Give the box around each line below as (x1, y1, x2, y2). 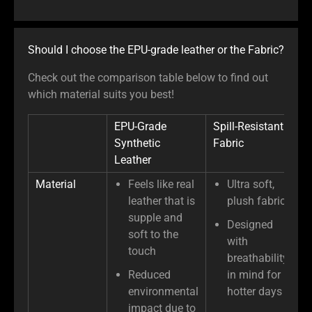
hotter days (227, 284, 282, 298)
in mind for (227, 267, 281, 281)
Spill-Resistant (213, 119, 283, 133)
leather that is (128, 194, 195, 208)
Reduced (128, 267, 171, 281)
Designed (227, 217, 273, 231)
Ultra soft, (227, 177, 274, 191)
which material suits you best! (28, 87, 174, 101)
